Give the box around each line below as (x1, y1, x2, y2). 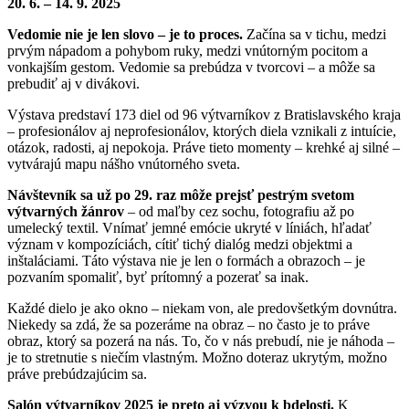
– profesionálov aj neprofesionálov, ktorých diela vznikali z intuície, (7, 123, 396, 140)
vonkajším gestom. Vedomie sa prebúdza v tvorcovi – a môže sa (7, 59, 375, 76)
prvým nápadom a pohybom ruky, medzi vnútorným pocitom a (7, 43, 368, 59)
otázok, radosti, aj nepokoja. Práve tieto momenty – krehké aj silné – (7, 140, 400, 156)
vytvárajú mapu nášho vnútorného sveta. (7, 156, 240, 173)
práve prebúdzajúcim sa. (7, 366, 147, 383)
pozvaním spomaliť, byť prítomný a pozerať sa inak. (7, 269, 309, 286)
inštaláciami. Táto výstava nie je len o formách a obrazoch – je (7, 253, 365, 269)
